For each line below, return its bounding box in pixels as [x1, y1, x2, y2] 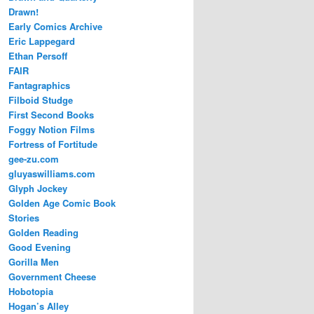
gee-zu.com [8, 152, 59, 166]
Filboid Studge [8, 93, 73, 107]
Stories [8, 211, 39, 225]
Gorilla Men [8, 255, 59, 269]
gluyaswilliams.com [8, 167, 95, 181]
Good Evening [8, 240, 71, 254]
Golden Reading [8, 226, 78, 240]
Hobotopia [8, 285, 53, 299]
